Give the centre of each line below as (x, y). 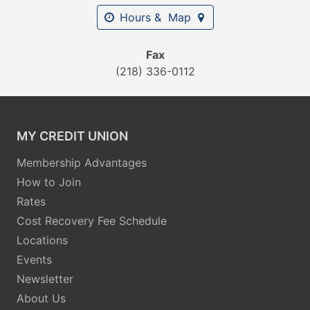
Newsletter (45, 279)
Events (34, 259)
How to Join (49, 182)
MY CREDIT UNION (72, 136)
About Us (41, 298)
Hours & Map (155, 17)
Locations (42, 240)
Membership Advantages (82, 162)
